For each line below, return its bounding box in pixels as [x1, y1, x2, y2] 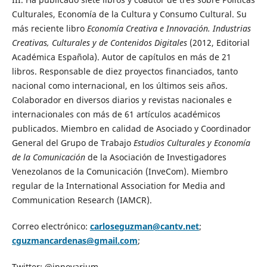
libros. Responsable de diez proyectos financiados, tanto [11, 66, 238, 77]
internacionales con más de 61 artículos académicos [11, 108, 221, 120]
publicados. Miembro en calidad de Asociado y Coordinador [11, 123, 251, 135]
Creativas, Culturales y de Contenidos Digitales [11, 37, 187, 49]
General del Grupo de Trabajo [11, 137, 133, 149]
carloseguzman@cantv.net [89, 221, 199, 232]
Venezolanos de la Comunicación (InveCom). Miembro [11, 166, 228, 178]
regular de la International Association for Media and [11, 180, 225, 192]
